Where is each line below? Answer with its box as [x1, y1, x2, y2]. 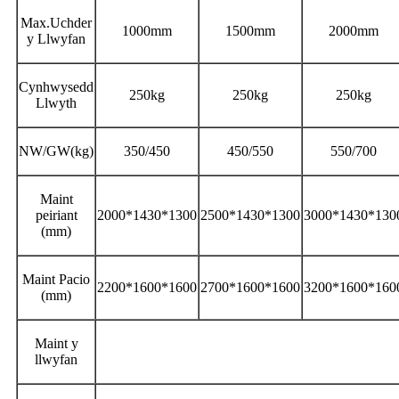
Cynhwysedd [19, 78, 94, 94]
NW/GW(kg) [19, 142, 94, 159]
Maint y [34, 335, 78, 351]
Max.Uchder [20, 14, 92, 30]
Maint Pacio [22, 271, 90, 287]
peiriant [35, 207, 77, 223]
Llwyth [36, 94, 77, 110]
